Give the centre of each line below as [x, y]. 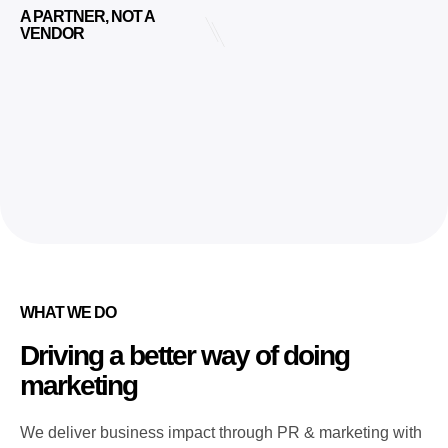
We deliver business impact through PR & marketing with [221, 433]
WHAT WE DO [68, 313]
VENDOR [52, 34]
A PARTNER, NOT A [87, 17]
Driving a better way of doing [184, 356]
